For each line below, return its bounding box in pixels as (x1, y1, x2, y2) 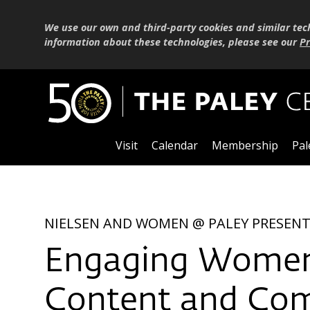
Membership (211, 138, 278, 154)
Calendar (151, 138, 198, 154)
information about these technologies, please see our (44, 35, 300, 48)
